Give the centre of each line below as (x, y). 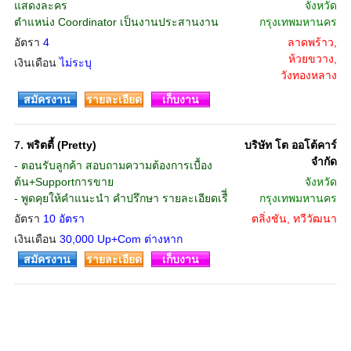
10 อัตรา (63, 219)
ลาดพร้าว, (312, 42)
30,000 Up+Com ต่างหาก (121, 239)
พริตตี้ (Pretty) (61, 145)
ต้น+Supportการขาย (63, 182)
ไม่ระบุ (75, 63)
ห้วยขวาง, (312, 59)
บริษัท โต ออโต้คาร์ (290, 145)
